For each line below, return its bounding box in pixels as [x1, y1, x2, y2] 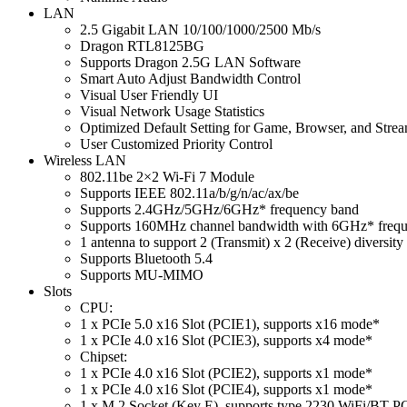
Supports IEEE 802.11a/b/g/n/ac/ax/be [80, 184, 299, 201]
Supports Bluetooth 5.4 [80, 250, 213, 266]
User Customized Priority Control [80, 135, 273, 152]
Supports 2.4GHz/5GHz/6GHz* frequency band [80, 201, 359, 217]
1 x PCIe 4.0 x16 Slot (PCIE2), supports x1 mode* [80, 364, 372, 381]
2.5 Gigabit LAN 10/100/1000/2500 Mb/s [80, 21, 321, 37]
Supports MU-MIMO [80, 266, 203, 283]
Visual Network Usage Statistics [80, 103, 264, 119]
